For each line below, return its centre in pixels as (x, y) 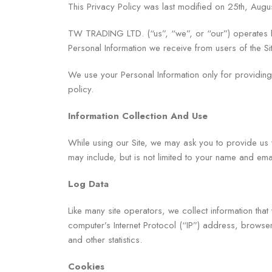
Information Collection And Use (138, 116)
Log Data (88, 184)
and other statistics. (105, 240)
